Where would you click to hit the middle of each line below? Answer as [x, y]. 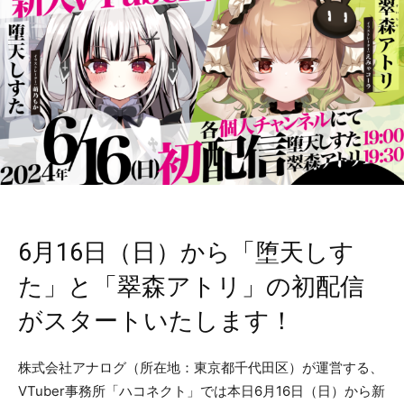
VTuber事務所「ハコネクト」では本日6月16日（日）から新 [202, 391]
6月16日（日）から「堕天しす [186, 253]
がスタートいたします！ [156, 321]
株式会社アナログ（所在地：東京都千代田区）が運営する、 [201, 368]
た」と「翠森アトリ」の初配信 [191, 287]
